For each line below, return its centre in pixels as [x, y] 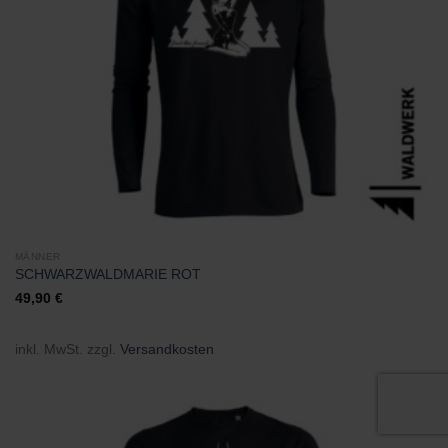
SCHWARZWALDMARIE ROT [107, 275]
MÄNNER [37, 256]
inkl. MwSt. [48, 348]
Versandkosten [166, 348]
